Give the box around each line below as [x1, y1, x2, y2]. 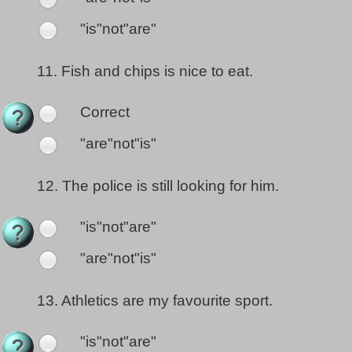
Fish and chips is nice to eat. [61, 63, 253, 80]
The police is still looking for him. [62, 178, 279, 195]
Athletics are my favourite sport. [61, 292, 273, 310]
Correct [76, 104, 130, 121]
